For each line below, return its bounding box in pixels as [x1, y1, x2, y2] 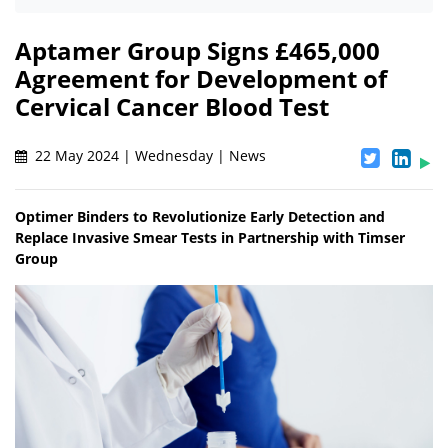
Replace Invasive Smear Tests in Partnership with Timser [15, 228, 405, 248]
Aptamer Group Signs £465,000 [15, 34, 380, 68]
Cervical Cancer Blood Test [15, 90, 329, 124]
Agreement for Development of [15, 62, 387, 96]
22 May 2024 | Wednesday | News [31, 146, 266, 166]
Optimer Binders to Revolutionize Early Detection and [15, 207, 385, 227]
